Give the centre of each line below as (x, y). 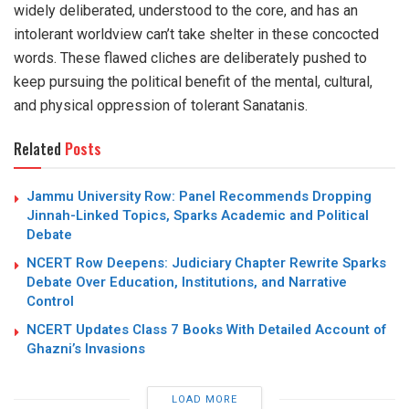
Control (50, 301)
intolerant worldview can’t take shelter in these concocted (196, 34)
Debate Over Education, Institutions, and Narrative (187, 282)
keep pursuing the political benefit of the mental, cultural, (193, 81)
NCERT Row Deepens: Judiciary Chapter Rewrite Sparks (206, 262)
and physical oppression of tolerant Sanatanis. (161, 105)
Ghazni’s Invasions (86, 348)
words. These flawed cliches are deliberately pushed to (190, 58)
